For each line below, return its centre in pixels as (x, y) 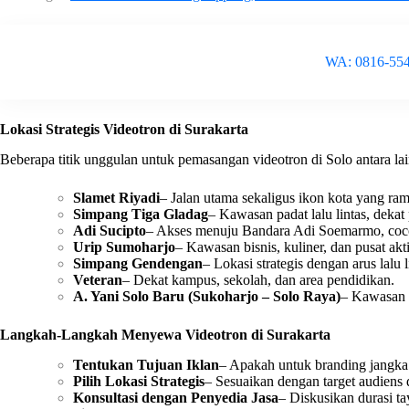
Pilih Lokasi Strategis (139, 381)
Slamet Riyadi (116, 198)
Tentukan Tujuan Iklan (146, 364)
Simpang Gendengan (138, 264)
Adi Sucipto (110, 231)
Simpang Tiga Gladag (141, 215)
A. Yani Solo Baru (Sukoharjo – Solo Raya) (207, 297)
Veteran (98, 280)
